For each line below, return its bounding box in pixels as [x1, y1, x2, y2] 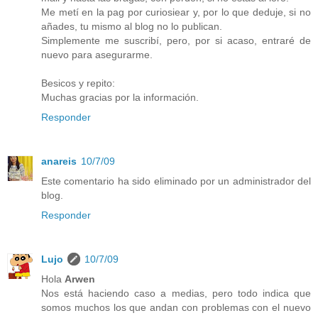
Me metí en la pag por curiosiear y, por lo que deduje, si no [41, 6, 311, 18]
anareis [41, 155, 77, 167]
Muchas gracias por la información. [41, 91, 199, 103]
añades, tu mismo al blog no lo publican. [41, 20, 222, 32]
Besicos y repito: [41, 77, 115, 89]
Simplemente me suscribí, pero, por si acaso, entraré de [41, 34, 311, 46]
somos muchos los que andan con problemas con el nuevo [41, 301, 311, 313]
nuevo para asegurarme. [41, 48, 153, 60]
